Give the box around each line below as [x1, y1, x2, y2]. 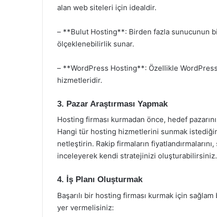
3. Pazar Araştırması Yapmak [57, 99, 168, 108]
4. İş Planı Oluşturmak [57, 175, 142, 184]
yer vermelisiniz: [57, 202, 114, 212]
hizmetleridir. [57, 75, 102, 85]
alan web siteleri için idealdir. [57, 2, 156, 12]
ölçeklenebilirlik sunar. [57, 39, 134, 48]
